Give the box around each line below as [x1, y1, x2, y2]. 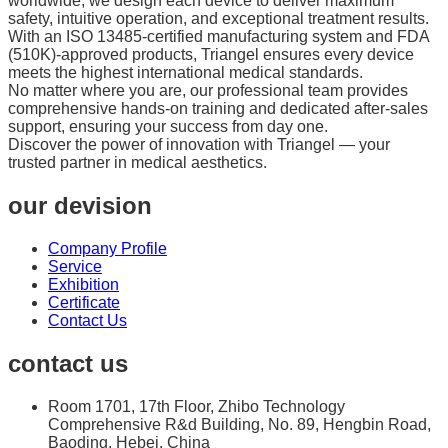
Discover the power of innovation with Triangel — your [8, 136, 390, 154]
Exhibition [48, 275, 119, 293]
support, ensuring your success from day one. [8, 118, 328, 136]
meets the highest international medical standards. [8, 64, 363, 82]
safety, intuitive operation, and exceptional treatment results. [8, 10, 429, 28]
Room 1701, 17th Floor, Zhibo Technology [48, 397, 345, 415]
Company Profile [48, 239, 167, 257]
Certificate [48, 293, 120, 311]
